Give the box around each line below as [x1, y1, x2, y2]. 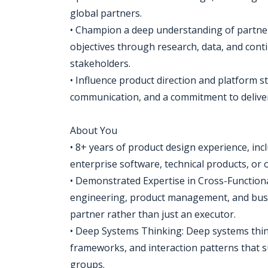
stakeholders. [70, 57, 130, 70]
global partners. [70, 7, 142, 20]
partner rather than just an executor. [70, 208, 236, 221]
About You [70, 124, 117, 137]
